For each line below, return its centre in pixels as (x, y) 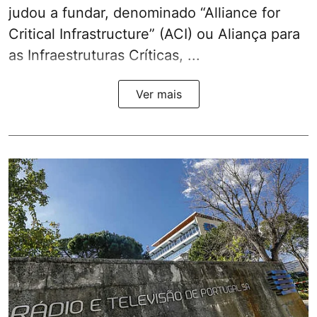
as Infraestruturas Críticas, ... (104, 56)
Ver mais (158, 94)
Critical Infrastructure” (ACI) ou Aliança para (154, 34)
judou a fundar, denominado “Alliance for (144, 13)
